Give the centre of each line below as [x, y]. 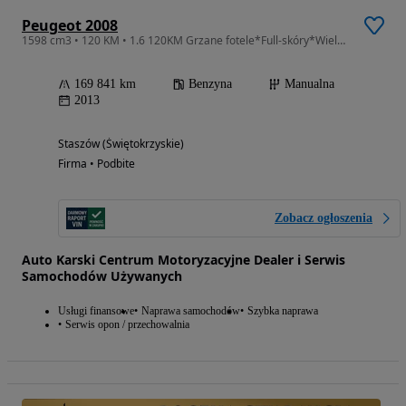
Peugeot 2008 [70, 25]
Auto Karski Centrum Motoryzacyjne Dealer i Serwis [184, 259]
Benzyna [210, 83]
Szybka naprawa [283, 310]
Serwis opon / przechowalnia [127, 324]
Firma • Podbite [97, 163]
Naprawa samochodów [191, 310]
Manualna [309, 83]
